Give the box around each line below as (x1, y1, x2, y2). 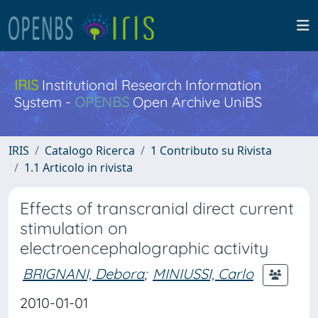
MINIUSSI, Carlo (153, 264, 253, 283)
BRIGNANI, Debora (23, 264, 144, 283)
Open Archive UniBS (129, 93, 262, 111)
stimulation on (20, 218, 128, 238)
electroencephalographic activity (20, 238, 268, 258)
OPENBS (75, 93, 129, 111)
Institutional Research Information (38, 76, 262, 94)
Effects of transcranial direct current (20, 198, 294, 219)
